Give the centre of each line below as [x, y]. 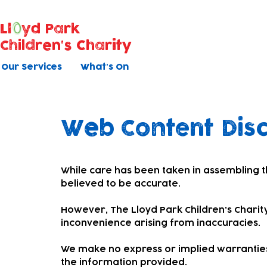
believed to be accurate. [121, 184]
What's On [105, 67]
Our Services [32, 67]
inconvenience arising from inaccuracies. [161, 223]
